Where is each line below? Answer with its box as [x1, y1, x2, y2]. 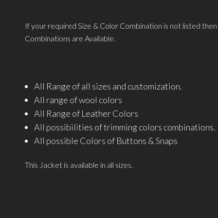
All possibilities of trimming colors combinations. [34, 122, 216, 133]
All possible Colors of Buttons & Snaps [34, 135, 178, 146]
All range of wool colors [34, 94, 123, 106]
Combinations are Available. [24, 34, 115, 43]
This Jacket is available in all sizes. [24, 160, 133, 169]
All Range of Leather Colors [34, 108, 139, 119]
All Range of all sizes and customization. [34, 81, 182, 92]
